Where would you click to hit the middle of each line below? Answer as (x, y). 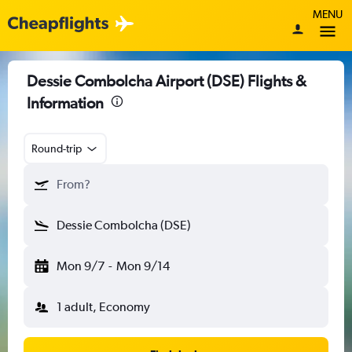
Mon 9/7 (81, 266)
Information (65, 103)
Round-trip (57, 148)
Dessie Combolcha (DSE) (124, 225)
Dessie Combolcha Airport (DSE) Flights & (167, 81)
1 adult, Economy (103, 307)
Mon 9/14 (143, 266)
